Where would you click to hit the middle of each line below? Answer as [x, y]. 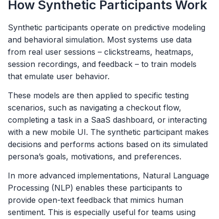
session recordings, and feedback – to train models [102, 64]
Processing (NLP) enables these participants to [95, 188]
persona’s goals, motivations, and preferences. [95, 156]
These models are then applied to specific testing [98, 95]
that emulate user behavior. [59, 76]
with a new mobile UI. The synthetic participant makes [108, 132]
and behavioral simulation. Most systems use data [100, 39]
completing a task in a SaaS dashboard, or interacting [107, 120]
